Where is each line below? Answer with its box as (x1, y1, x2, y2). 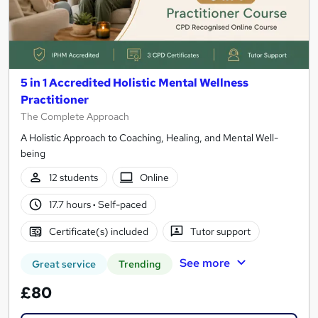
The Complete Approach (21, 110, 129, 124)
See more (179, 256, 230, 271)
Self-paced (95, 197, 147, 211)
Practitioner (21, 92, 89, 108)
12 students (48, 170, 98, 184)
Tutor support (190, 224, 251, 238)
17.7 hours (48, 197, 93, 211)
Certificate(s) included (48, 224, 148, 238)
